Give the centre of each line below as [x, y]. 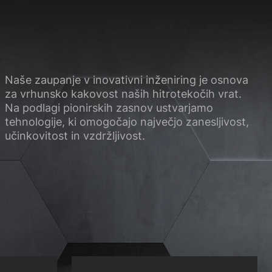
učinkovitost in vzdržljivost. [75, 136]
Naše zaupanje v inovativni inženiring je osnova [126, 80]
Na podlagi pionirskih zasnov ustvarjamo [109, 108]
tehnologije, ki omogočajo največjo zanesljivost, [127, 122]
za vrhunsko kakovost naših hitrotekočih [111, 94]
